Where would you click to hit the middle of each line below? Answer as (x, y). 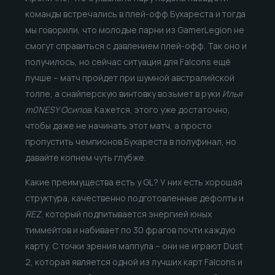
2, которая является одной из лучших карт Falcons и (134, 261)
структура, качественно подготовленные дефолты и (134, 198)
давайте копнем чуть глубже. (85, 157)
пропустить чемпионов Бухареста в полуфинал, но (130, 141)
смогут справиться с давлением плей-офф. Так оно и (136, 45)
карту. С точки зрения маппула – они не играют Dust (134, 246)
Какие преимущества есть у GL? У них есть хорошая (134, 182)
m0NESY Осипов (58, 109)
